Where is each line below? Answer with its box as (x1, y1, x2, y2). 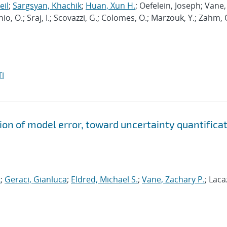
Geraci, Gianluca (5, 174, 67, 185)
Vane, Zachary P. (142, 174, 205, 185)
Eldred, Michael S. (71, 174, 138, 185)
